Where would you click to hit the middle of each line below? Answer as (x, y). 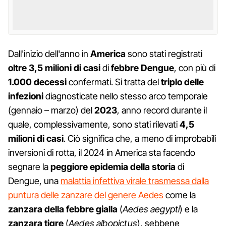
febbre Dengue (143, 68)
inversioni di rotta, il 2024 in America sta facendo (102, 152)
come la (180, 195)
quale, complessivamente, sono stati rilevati (93, 124)
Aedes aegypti (151, 209)
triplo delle (181, 82)
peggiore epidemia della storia (114, 166)
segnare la (29, 166)
